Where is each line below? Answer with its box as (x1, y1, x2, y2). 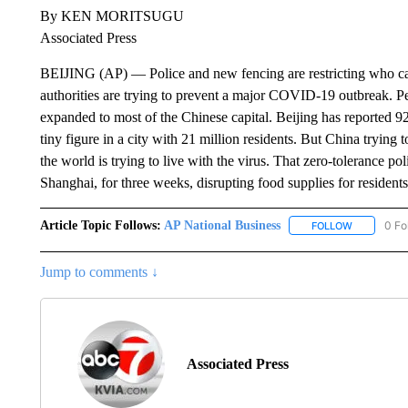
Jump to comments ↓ (39, 263, 158, 280)
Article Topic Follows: (39, 218, 161, 232)
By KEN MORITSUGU (39, 7, 184, 24)
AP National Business (163, 218, 280, 232)
